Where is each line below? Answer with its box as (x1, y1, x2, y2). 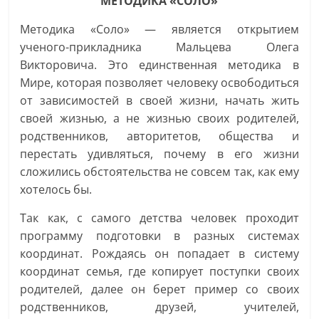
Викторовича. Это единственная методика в (20, 56, 299, 73)
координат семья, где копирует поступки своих (20, 263, 299, 279)
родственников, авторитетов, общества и (20, 127, 299, 144)
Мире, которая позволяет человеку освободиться (20, 74, 299, 90)
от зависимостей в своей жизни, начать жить (20, 92, 299, 108)
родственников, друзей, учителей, (20, 298, 299, 315)
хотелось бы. (20, 181, 93, 197)
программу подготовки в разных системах (20, 227, 299, 244)
